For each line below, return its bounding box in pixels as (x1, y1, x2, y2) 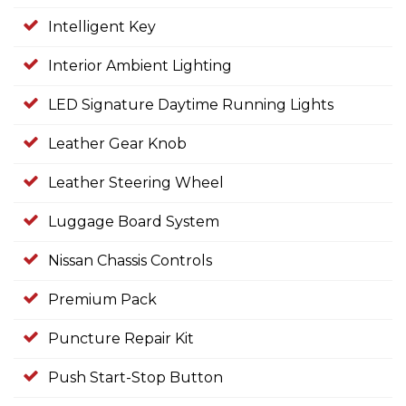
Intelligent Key (48, 18, 156, 36)
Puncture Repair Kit (48, 330, 194, 348)
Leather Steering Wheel (48, 174, 224, 192)
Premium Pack (48, 291, 157, 309)
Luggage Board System (48, 213, 219, 231)
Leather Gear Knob (48, 135, 187, 153)
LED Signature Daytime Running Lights (48, 96, 333, 114)
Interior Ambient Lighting (48, 57, 232, 75)
